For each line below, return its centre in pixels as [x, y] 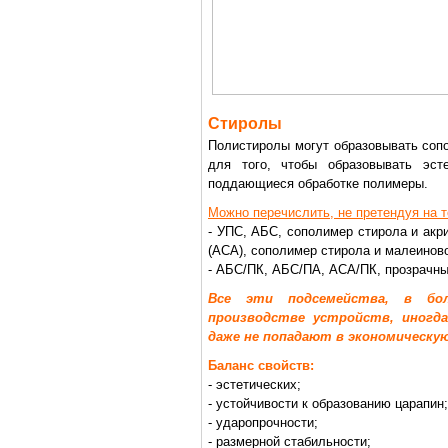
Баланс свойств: [261, 365]
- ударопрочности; [263, 422]
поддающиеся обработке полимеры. [318, 183]
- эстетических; [254, 384]
